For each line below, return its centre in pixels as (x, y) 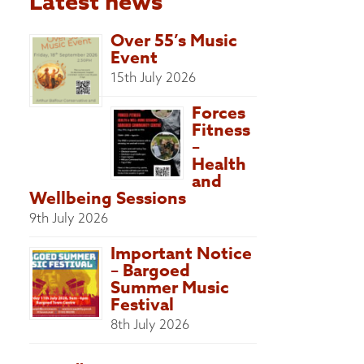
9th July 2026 (68, 217)
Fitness (221, 130)
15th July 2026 (153, 77)
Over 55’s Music (173, 40)
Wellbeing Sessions (107, 198)
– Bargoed (150, 270)
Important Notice (181, 253)
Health (219, 164)
